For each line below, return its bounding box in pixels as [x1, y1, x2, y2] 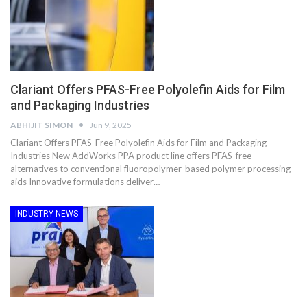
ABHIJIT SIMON [10, 119, 74, 130]
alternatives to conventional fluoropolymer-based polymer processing [10, 162, 291, 174]
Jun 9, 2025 [90, 119, 132, 130]
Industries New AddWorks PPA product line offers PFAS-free [10, 149, 251, 161]
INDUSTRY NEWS [15, 208, 78, 219]
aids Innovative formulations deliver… [10, 175, 160, 187]
